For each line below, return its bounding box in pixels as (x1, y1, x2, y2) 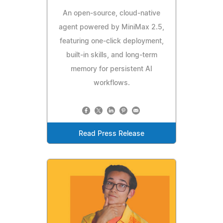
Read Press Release (79, 130, 144, 137)
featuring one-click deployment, (59, 37, 164, 45)
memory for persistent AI (71, 65, 152, 73)
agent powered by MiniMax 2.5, (59, 23, 164, 31)
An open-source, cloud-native (63, 9, 160, 17)
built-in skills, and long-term (66, 51, 157, 59)
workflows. (93, 79, 130, 87)
